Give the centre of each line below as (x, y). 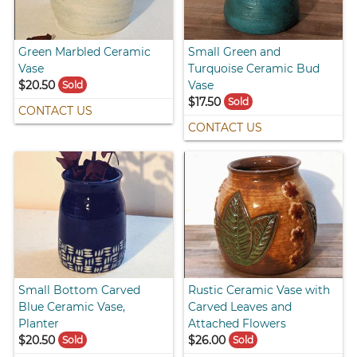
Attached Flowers (237, 323)
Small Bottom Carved (80, 290)
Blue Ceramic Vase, (72, 306)
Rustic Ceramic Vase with (259, 290)
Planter (39, 323)
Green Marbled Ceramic (85, 51)
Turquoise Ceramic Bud (254, 68)
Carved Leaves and (240, 306)
